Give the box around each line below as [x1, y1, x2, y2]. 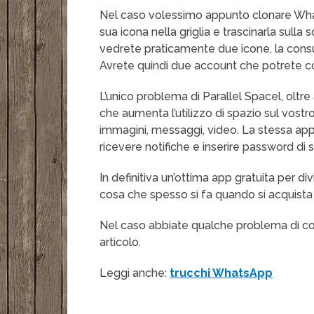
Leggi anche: [100, 266, 170, 280]
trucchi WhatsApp [170, 266, 273, 280]
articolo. [100, 235, 142, 250]
